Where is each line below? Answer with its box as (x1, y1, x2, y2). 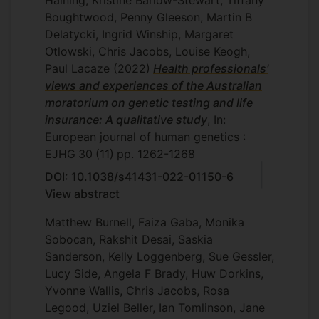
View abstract (45, 187, 120, 201)
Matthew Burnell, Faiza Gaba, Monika (45, 215, 244, 229)
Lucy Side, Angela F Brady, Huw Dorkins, (45, 266, 263, 281)
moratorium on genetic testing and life (45, 95, 253, 110)
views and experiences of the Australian (45, 78, 262, 93)
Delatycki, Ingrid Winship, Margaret (45, 27, 234, 41)
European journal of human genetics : (45, 130, 246, 144)
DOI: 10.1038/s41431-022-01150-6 (45, 169, 234, 184)
